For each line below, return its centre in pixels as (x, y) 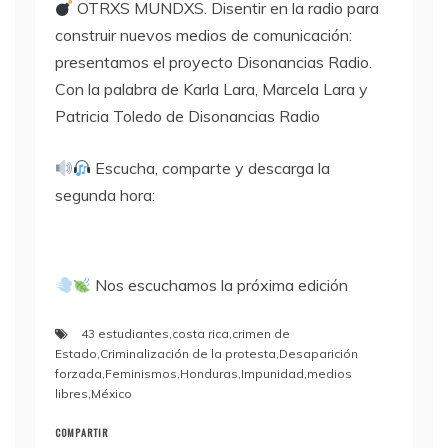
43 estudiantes (125, 334)
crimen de (261, 334)
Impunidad (272, 374)
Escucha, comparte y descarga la (211, 168)
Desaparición (318, 354)
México (111, 394)
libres (71, 394)
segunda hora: (105, 195)
